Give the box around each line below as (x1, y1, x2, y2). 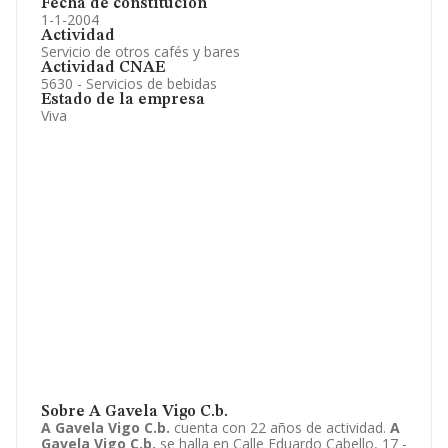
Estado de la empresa (41, 92, 205, 108)
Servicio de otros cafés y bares (41, 42, 240, 61)
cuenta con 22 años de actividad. (170, 418, 390, 437)
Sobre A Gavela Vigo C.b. (41, 404, 228, 420)
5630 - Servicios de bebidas (41, 74, 217, 93)
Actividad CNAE (41, 60, 165, 76)
